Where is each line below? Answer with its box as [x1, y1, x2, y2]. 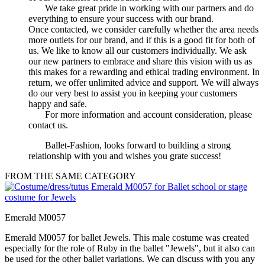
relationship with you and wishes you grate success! [28, 151, 221, 161]
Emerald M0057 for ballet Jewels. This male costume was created [5, 232, 249, 243]
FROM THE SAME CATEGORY [5, 171, 136, 182]
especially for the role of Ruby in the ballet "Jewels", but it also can [5, 243, 255, 254]
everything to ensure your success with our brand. [28, 14, 214, 24]
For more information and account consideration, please [28, 109, 252, 120]
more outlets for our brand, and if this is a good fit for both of [28, 35, 255, 46]
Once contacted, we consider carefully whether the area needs [28, 24, 258, 35]
